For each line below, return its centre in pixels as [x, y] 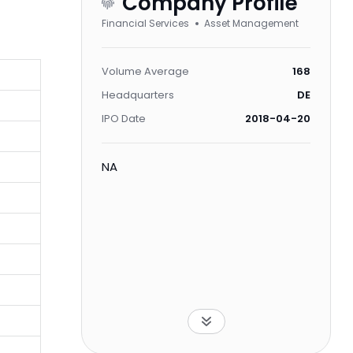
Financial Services [145, 23]
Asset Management [251, 23]
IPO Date [124, 119]
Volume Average [145, 71]
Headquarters [138, 95]
